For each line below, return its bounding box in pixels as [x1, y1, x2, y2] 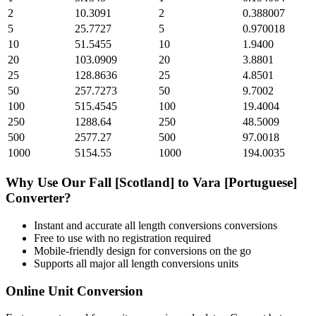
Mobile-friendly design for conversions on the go [34, 244, 251, 257]
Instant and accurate [34, 219, 125, 231]
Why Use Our [6, 175, 89, 190]
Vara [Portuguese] [193, 175, 297, 190]
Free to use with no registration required [34, 231, 211, 244]
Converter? [6, 190, 71, 206]
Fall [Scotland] [89, 175, 174, 190]
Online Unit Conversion [6, 283, 143, 298]
